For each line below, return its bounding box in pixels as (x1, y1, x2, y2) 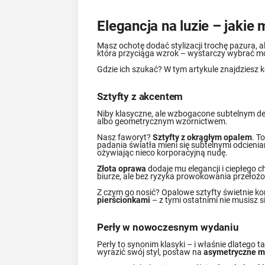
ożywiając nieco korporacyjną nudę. (97, 147, 228, 157)
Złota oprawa (97, 163, 147, 173)
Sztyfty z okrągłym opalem (153, 132, 253, 142)
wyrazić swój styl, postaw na (97, 247, 204, 257)
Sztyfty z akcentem (97, 90, 183, 102)
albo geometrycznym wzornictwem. (97, 116, 228, 126)
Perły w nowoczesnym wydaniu (97, 221, 239, 234)
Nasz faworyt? (97, 132, 153, 142)
